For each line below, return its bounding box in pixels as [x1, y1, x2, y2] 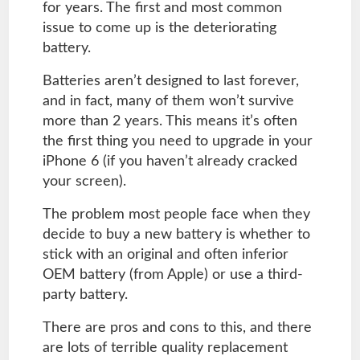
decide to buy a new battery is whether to [42, 227, 310, 242]
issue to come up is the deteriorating [42, 20, 276, 35]
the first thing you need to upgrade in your [42, 133, 313, 149]
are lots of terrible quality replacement [42, 340, 288, 355]
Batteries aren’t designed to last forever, [42, 73, 299, 88]
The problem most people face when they [42, 207, 310, 222]
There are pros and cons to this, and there [42, 320, 312, 335]
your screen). [42, 174, 126, 189]
